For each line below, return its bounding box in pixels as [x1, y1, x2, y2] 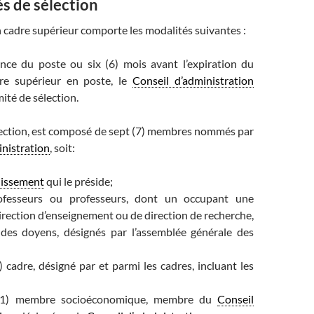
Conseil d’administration [132, 74, 254, 87]
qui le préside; [44, 175, 113, 188]
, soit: [50, 141, 75, 154]
